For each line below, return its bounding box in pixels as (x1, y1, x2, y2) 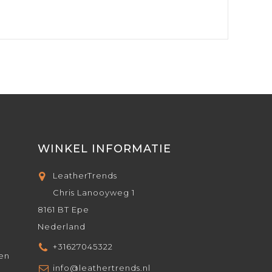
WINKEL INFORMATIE (37, 142, 171, 156)
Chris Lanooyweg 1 (52, 188, 135, 198)
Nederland (37, 222, 86, 232)
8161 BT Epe (37, 205, 89, 215)
